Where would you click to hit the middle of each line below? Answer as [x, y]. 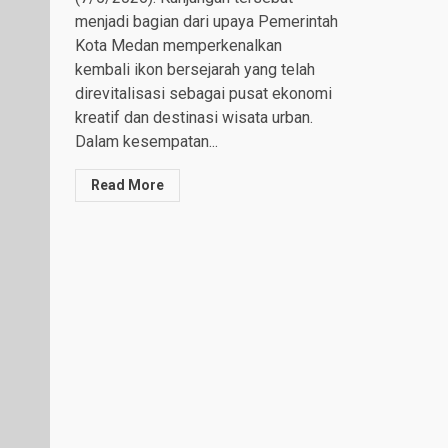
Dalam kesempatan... [146, 141]
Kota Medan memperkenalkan [178, 45]
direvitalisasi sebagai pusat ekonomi [203, 93]
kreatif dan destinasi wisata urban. [194, 117]
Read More [127, 184]
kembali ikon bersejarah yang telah [195, 69]
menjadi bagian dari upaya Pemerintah [206, 21]
